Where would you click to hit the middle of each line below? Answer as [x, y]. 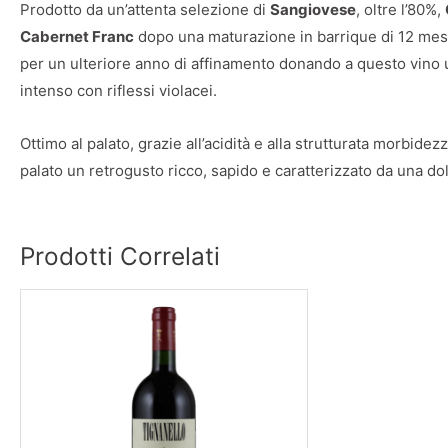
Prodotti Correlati [120, 255]
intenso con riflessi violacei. [118, 91]
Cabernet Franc [77, 37]
